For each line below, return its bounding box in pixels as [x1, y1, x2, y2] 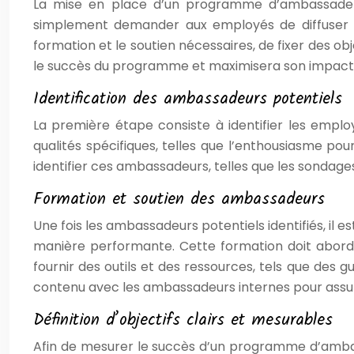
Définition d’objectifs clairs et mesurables [33, 307, 333, 333]
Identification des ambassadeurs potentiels [33, 86, 342, 112]
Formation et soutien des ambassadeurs [33, 186, 325, 213]
